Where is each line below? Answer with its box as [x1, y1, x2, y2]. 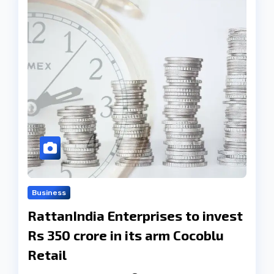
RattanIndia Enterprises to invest [28, 207, 243, 224]
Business [32, 188, 66, 198]
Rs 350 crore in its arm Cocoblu [28, 227, 224, 243]
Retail [28, 246, 67, 263]
